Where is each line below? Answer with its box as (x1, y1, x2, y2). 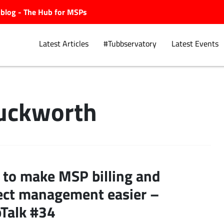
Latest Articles (38, 38, 88, 49)
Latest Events (171, 38, 218, 49)
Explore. (64, 98, 126, 123)
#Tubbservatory (103, 38, 156, 49)
